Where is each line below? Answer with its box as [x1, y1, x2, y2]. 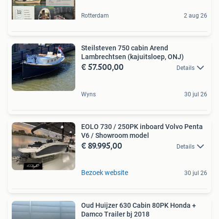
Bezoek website [81, 169, 128, 177]
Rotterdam [81, 12, 109, 19]
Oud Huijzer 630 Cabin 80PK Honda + [81, 201, 196, 210]
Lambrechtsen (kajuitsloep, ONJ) [81, 52, 184, 61]
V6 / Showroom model [95, 131, 149, 140]
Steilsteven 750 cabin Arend [81, 44, 168, 52]
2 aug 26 [184, 12, 207, 19]
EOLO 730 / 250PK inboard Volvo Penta [81, 123, 113, 131]
